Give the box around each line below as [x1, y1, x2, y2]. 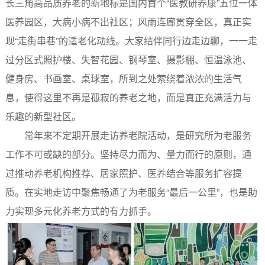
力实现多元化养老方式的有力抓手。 [5, 203, 157, 218]
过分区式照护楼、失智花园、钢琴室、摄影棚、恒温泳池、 [5, 52, 251, 66]
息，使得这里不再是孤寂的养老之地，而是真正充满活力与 [5, 90, 251, 104]
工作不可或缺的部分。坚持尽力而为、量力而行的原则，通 [5, 147, 251, 161]
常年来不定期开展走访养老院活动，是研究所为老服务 [24, 128, 251, 142]
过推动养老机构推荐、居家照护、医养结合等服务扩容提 [5, 166, 242, 180]
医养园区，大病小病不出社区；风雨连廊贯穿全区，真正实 [5, 14, 251, 28]
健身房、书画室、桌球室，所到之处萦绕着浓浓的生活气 [5, 71, 242, 85]
